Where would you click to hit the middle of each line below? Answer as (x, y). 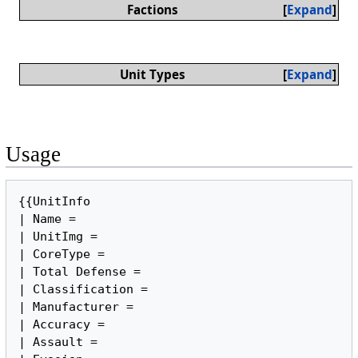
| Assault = (58, 342)
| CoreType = (66, 255)
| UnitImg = (58, 237)
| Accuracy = (62, 325)
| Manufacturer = (76, 307)
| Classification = (84, 290)
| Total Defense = (84, 272)
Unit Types (152, 74)
